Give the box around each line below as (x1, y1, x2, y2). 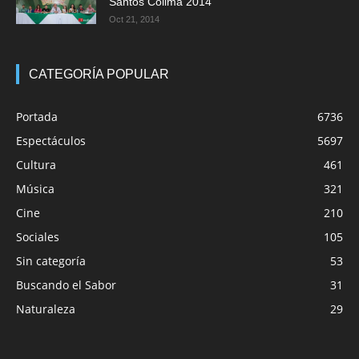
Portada (16, 109, 58, 125)
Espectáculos (16, 133, 86, 149)
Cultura (16, 157, 56, 173)
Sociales (16, 229, 59, 245)
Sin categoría (16, 253, 86, 269)
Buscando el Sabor (16, 277, 116, 293)
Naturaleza (16, 301, 75, 317)
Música (16, 181, 54, 197)
